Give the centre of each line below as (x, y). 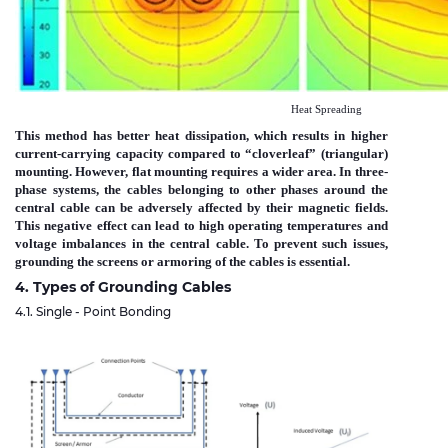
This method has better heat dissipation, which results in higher (201, 136)
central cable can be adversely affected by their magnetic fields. (201, 208)
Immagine (66, 363)
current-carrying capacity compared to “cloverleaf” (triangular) (201, 154)
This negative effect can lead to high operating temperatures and (201, 226)
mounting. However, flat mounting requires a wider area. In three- (201, 172)
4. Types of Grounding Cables (123, 287)
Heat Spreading (188, 110)
